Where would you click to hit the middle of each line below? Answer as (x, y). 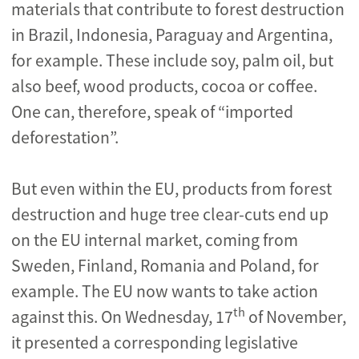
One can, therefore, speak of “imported (152, 112)
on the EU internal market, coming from (155, 240)
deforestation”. (65, 137)
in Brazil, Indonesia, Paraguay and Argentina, (172, 35)
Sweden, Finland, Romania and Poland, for (165, 266)
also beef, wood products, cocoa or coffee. (164, 86)
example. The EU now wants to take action (165, 291)
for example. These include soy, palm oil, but (172, 61)
